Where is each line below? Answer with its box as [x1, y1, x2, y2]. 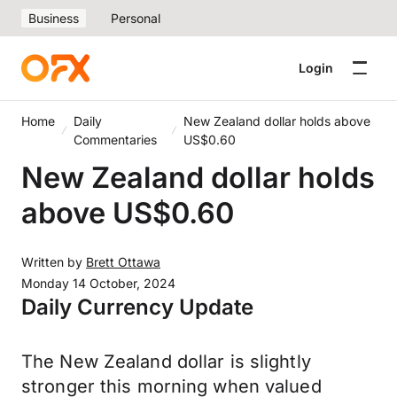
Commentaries [74, 132, 158, 147]
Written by [21, 254, 86, 269]
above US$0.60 [21, 195, 234, 230]
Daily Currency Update [21, 294, 253, 320]
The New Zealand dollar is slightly [21, 351, 311, 372]
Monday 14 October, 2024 [21, 276, 175, 291]
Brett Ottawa [86, 254, 160, 269]
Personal [111, 11, 160, 26]
